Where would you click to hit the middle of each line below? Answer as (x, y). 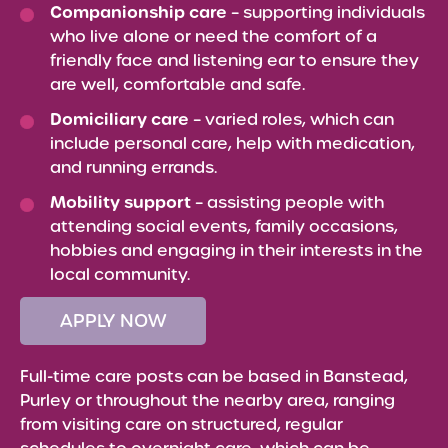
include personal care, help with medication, (232, 143)
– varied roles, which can (291, 119)
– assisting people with (287, 202)
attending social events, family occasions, (224, 226)
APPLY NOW (113, 320)
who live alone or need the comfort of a (213, 36)
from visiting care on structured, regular (181, 424)
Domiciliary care (119, 119)
